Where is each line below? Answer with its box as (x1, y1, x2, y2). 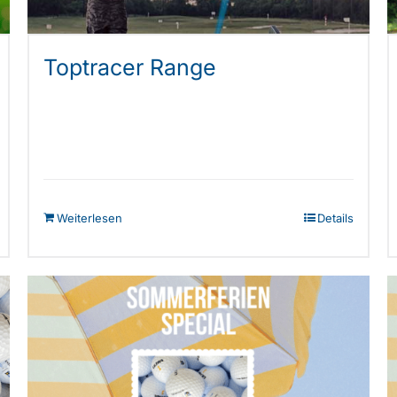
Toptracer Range (43, 53, 216, 81)
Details (317, 211, 354, 226)
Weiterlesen (56, 211, 122, 226)
